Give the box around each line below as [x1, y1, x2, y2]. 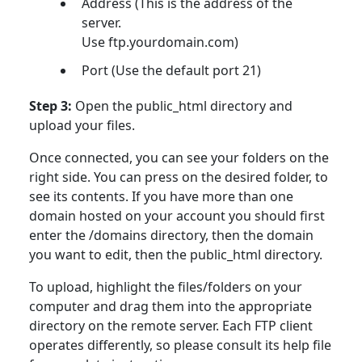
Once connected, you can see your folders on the [29, 149, 329, 167]
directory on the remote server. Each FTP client [29, 317, 313, 335]
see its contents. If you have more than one [29, 187, 293, 206]
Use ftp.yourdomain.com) [82, 33, 238, 52]
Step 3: [29, 97, 75, 116]
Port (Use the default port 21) [82, 61, 261, 80]
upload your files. [29, 116, 135, 135]
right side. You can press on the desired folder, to [29, 168, 328, 187]
